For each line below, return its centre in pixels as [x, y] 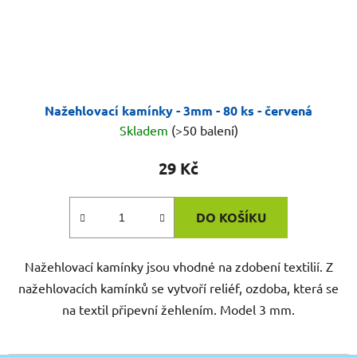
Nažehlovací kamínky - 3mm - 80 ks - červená [178, 111]
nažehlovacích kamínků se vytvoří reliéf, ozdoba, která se [178, 288]
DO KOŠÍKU [231, 218]
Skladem [145, 130]
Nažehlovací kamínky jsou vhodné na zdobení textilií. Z [178, 267]
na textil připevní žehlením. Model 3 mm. [178, 310]
